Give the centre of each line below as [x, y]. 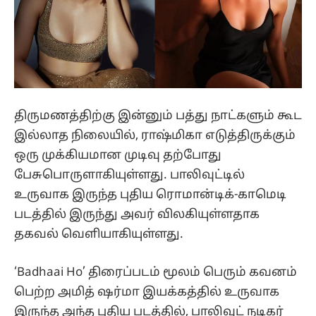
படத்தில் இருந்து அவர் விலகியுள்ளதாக [137, 215]
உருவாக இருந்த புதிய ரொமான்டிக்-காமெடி [150, 195]
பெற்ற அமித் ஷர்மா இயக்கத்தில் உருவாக [147, 293]
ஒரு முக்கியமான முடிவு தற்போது [118, 156]
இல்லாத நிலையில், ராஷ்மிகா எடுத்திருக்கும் [155, 136]
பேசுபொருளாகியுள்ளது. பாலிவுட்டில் [129, 175]
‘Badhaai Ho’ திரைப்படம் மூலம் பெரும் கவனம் [156, 273]
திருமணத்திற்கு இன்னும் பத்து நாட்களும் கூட [158, 116]
